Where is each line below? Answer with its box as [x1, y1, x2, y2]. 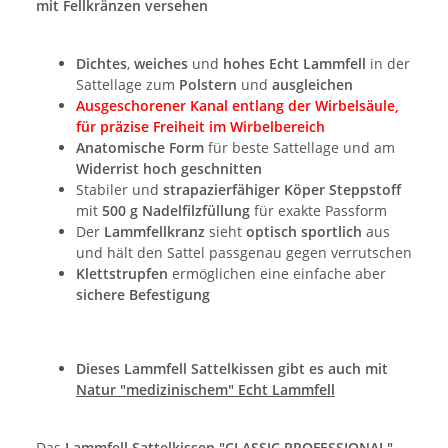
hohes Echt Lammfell [223, 54, 366, 74]
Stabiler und [76, 180, 163, 200]
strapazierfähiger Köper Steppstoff [163, 180, 401, 200]
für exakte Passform [250, 201, 387, 221]
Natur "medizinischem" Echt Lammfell [76, 380, 335, 400]
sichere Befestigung [76, 285, 210, 305]
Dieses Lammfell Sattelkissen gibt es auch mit [76, 359, 392, 379]
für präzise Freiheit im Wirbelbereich [76, 117, 325, 137]
